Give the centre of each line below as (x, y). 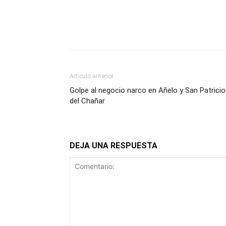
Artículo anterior (92, 76)
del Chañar (87, 101)
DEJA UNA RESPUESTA (114, 146)
